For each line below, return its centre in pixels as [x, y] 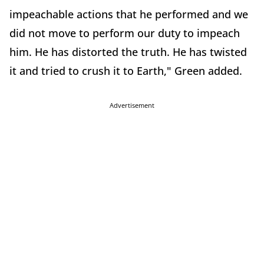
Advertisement [132, 105]
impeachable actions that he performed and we [129, 14]
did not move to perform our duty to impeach [125, 33]
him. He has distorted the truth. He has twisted [128, 52]
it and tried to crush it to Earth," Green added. [126, 71]
